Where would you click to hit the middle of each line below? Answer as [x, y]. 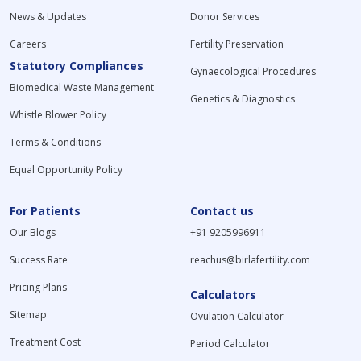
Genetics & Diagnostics [242, 99]
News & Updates [48, 17]
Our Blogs [33, 232]
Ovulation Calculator [237, 316]
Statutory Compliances [77, 66]
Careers [28, 44]
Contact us [222, 211]
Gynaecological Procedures [253, 71]
